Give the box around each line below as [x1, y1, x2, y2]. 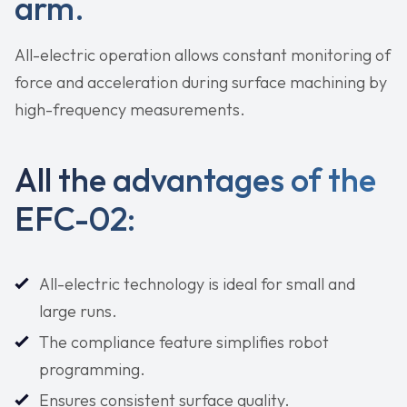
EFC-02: [15, 198, 135, 240]
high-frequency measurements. [15, 99, 245, 121]
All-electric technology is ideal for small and [39, 273, 355, 295]
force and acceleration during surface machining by [15, 72, 387, 94]
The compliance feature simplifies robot [39, 332, 329, 353]
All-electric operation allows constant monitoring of [15, 45, 391, 66]
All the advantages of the [15, 159, 376, 201]
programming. [39, 359, 145, 381]
